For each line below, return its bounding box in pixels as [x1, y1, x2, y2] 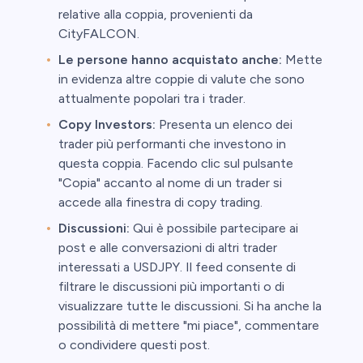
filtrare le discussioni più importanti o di [58, 279, 284, 295]
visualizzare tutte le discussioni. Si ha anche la [58, 298, 322, 314]
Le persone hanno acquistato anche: [58, 52, 282, 68]
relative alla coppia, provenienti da [58, 6, 253, 23]
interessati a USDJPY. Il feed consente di [58, 259, 296, 275]
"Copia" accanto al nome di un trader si [58, 175, 282, 191]
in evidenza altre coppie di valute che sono [58, 71, 305, 88]
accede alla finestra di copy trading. [58, 194, 263, 211]
